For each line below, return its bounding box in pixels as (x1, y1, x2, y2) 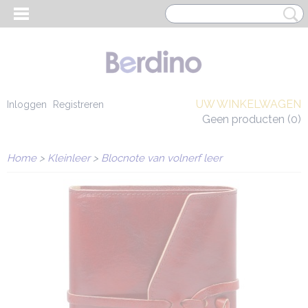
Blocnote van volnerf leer (101, 152, 222, 164)
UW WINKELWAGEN (196, 98, 301, 111)
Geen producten (202, 113, 287, 126)
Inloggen (7, 99, 47, 110)
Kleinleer (47, 152, 90, 164)
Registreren (53, 99, 104, 110)
